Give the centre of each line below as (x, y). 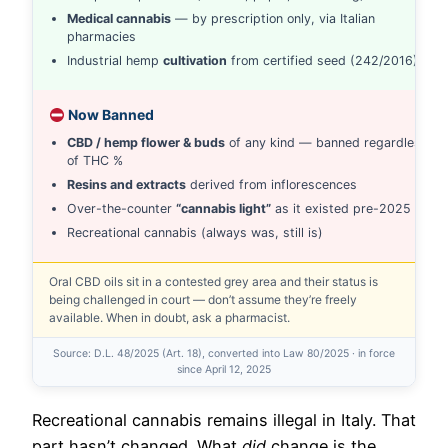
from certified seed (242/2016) (322, 61)
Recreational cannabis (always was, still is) (195, 233)
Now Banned (109, 115)
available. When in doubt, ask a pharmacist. (169, 318)
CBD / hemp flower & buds (146, 143)
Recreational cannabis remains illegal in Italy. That (224, 420)
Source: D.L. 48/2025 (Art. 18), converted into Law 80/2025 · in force (224, 354)
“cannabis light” (223, 209)
